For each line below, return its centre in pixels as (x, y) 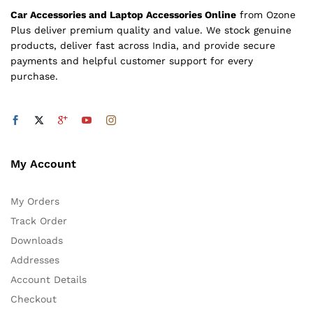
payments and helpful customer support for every (132, 60)
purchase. (34, 76)
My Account (43, 163)
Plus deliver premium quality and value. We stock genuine (151, 30)
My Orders (35, 201)
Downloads (37, 240)
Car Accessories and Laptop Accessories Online (123, 14)
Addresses (35, 260)
